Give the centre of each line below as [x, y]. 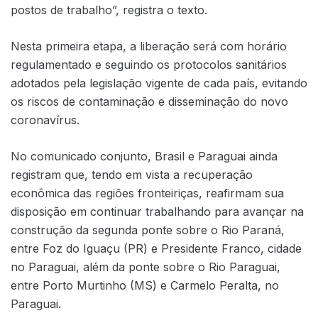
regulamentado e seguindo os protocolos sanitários [149, 64]
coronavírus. [45, 120]
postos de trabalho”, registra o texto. [109, 10]
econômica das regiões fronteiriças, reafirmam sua [147, 193]
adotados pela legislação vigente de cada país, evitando [159, 83]
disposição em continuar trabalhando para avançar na [157, 211]
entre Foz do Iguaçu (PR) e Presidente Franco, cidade [156, 248]
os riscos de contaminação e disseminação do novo [149, 101]
